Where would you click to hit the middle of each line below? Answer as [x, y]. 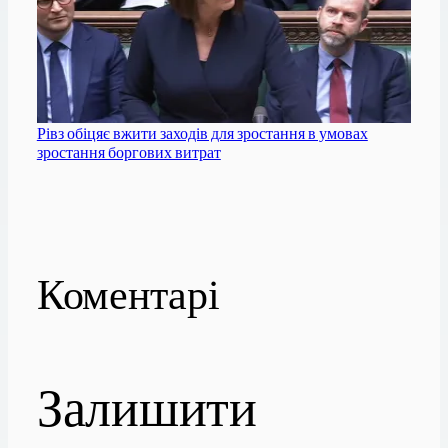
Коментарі [128, 292]
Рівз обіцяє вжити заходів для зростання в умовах [202, 132]
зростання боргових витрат [128, 151]
